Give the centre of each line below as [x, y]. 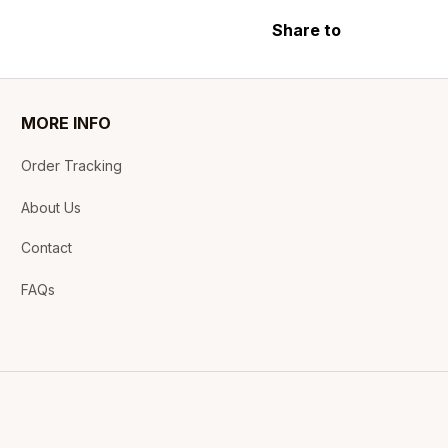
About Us [51, 207]
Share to [306, 29]
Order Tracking [72, 165]
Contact [47, 247]
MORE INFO [66, 123]
